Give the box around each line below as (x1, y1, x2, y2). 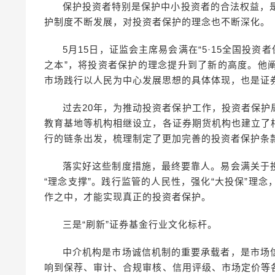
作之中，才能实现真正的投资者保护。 (44, 192, 211, 202)
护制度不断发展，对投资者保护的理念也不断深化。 (44, 17, 270, 27)
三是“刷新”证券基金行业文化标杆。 (63, 219, 217, 230)
